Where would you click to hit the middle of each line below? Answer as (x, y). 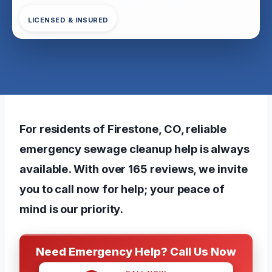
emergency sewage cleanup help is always (134, 148)
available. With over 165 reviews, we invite (134, 168)
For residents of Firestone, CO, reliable (123, 128)
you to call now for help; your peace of (122, 189)
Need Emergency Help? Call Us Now (136, 251)
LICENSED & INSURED (68, 20)
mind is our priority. (72, 209)
